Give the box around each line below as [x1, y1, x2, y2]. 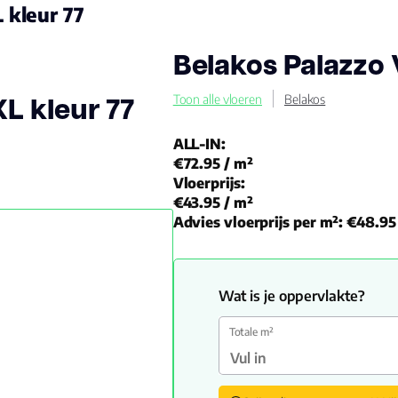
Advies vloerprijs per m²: [172, 213, 344, 231]
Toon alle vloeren [172, 91, 262, 107]
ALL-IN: [172, 135, 226, 153]
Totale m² [228, 325, 274, 338]
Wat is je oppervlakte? [218, 287, 365, 305]
